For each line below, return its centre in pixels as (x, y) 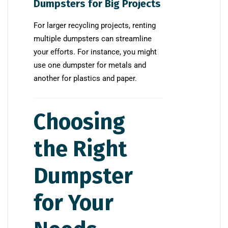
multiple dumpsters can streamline (93, 38)
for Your (74, 203)
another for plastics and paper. (85, 78)
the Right (80, 149)
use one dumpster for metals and (90, 65)
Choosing (79, 122)
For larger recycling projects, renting (95, 25)
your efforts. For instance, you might (95, 52)
